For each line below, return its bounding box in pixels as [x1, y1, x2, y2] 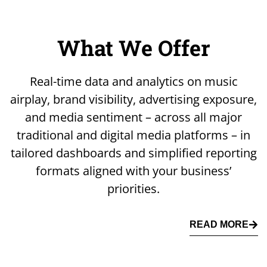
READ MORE [190, 219, 249, 229]
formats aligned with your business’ [36, 162, 231, 179]
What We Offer [57, 33, 210, 62]
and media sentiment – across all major [25, 108, 242, 125]
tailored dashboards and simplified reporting [10, 144, 257, 161]
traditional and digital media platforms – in [17, 126, 250, 143]
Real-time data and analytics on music [29, 73, 238, 89]
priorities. [107, 180, 160, 197]
